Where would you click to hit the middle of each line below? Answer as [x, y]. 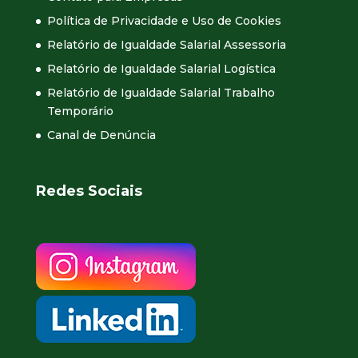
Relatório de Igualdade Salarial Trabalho [161, 93]
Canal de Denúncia [101, 135]
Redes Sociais [89, 191]
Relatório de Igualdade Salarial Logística [161, 69]
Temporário [80, 111]
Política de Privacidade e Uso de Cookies [164, 21]
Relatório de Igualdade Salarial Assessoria [166, 45]
